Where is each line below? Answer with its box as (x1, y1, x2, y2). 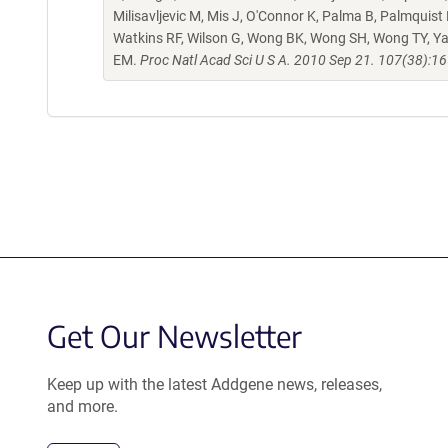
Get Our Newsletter (47, 317, 302, 355)
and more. (47, 397, 118, 416)
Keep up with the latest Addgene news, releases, (47, 375, 382, 394)
